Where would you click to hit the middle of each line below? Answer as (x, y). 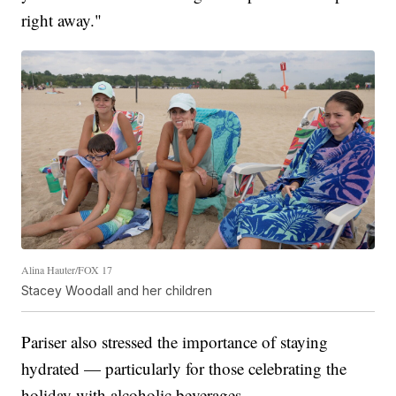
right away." (62, 20)
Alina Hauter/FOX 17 (67, 269)
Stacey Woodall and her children (117, 290)
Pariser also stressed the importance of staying (175, 341)
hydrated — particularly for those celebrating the (184, 368)
